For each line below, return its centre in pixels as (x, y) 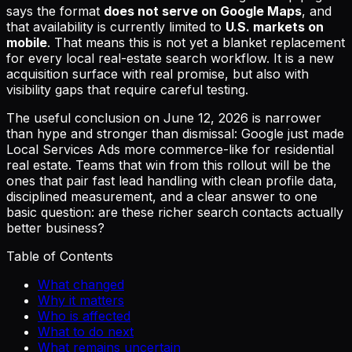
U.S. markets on (275, 26)
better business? (55, 227)
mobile (27, 42)
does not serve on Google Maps (203, 11)
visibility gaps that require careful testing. (127, 89)
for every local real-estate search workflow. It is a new (170, 58)
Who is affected (84, 315)
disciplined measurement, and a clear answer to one (162, 196)
